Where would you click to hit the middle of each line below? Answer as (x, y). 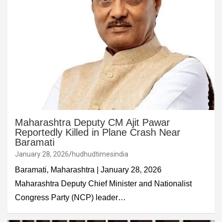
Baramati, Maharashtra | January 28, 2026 (88, 169)
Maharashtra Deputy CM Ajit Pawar (92, 122)
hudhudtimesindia (100, 154)
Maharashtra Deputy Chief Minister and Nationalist (103, 183)
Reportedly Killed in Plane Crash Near (98, 132)
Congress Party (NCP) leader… (70, 197)
